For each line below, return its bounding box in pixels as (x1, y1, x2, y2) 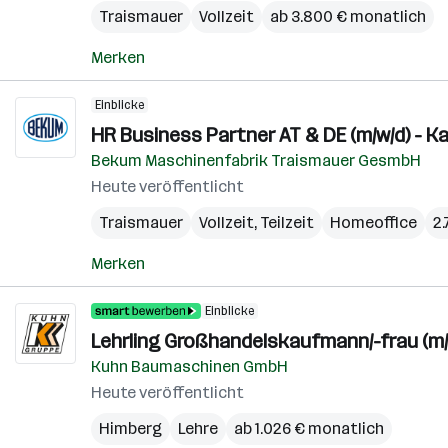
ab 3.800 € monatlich (270, 7, 426, 26)
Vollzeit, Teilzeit (199, 213, 314, 232)
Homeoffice (330, 213, 417, 232)
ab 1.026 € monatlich (234, 419, 384, 438)
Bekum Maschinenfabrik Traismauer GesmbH (91, 151, 421, 170)
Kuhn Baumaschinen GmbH (91, 357, 288, 376)
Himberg (99, 419, 162, 438)
